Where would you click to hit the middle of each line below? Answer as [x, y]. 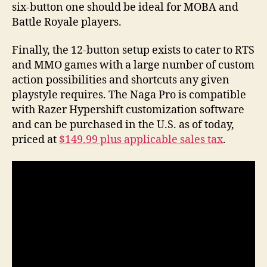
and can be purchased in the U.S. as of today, [123, 125]
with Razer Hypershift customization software [128, 110]
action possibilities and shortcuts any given [121, 80]
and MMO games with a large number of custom [133, 66]
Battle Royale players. [67, 22]
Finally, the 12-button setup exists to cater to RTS [133, 51]
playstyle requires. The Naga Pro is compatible [129, 95]
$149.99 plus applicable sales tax [141, 140]
